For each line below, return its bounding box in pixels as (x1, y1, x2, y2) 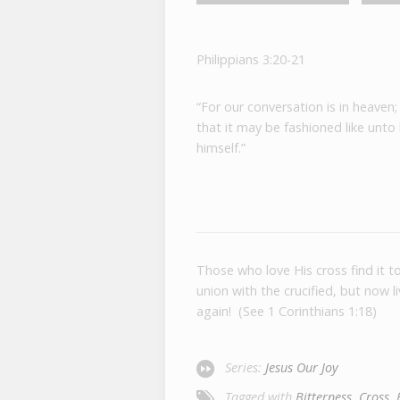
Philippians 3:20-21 (196, 50, 305, 68)
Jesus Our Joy (264, 358, 338, 376)
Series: (224, 358, 265, 376)
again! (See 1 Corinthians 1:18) (196, 302, 377, 320)
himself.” (196, 138, 246, 156)
